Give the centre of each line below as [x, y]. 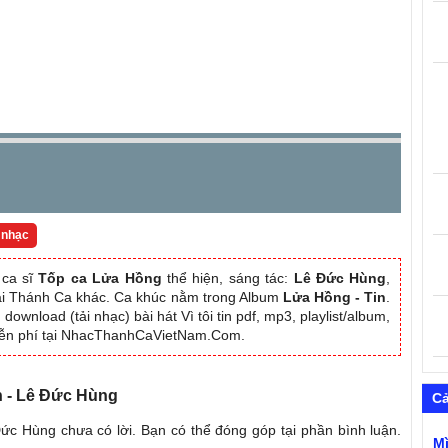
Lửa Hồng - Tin [334, 297]
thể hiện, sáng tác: [227, 278]
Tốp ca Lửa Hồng [100, 278]
